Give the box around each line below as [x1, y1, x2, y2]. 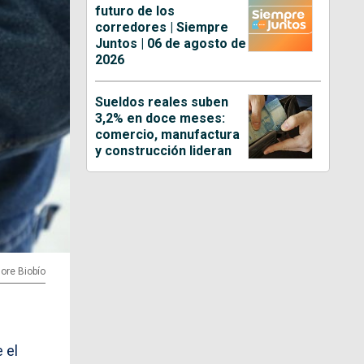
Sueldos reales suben [95, 94, 229, 110]
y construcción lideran [95, 143, 232, 159]
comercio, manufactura [95, 127, 240, 143]
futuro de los [95, 3, 175, 19]
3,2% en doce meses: [95, 110, 226, 127]
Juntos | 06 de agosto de [95, 36, 247, 52]
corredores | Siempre [95, 19, 229, 36]
